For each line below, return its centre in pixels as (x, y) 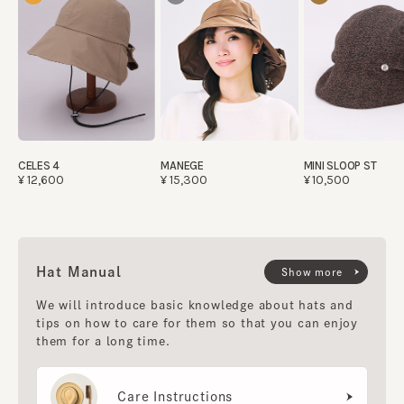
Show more (312, 271)
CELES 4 (39, 165)
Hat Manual (79, 271)
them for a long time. (103, 341)
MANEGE (182, 165)
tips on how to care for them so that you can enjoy (197, 323)
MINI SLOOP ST (340, 165)
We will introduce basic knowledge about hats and (195, 305)
